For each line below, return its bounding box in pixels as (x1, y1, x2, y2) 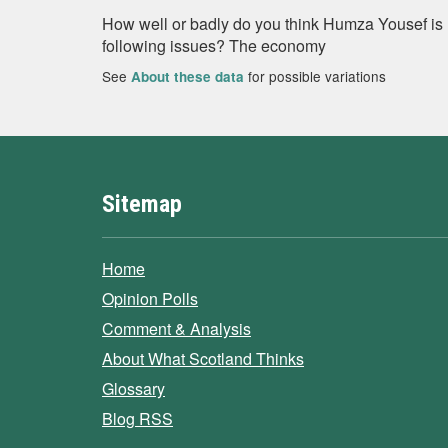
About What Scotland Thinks (102, 347, 304, 370)
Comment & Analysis (102, 317, 251, 340)
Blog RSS (102, 407, 173, 430)
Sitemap (102, 190, 182, 218)
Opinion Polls (102, 287, 198, 310)
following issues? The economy (102, 34, 326, 57)
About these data (131, 67, 244, 86)
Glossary (102, 377, 165, 400)
